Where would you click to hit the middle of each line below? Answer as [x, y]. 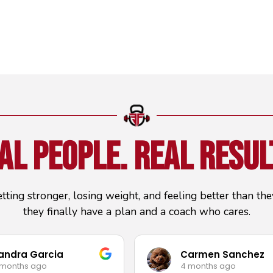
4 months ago [208, 266]
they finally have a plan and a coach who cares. [136, 212]
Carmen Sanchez [222, 254]
